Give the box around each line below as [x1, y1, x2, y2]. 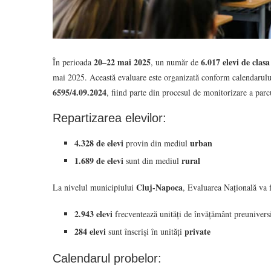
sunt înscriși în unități [106, 225, 184, 237]
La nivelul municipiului [53, 181, 136, 193]
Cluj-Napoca [136, 180, 183, 194]
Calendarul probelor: [53, 251, 162, 265]
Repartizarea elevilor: [53, 111, 166, 125]
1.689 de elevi [74, 154, 123, 167]
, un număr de [151, 56, 201, 68]
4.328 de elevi [74, 136, 123, 149]
